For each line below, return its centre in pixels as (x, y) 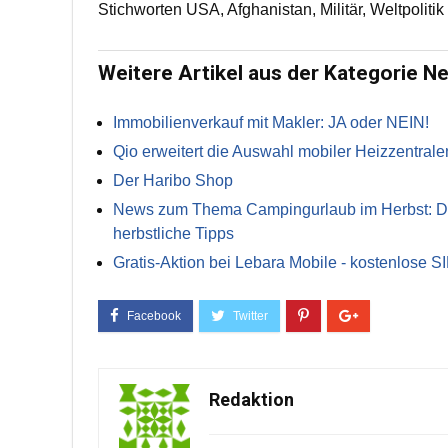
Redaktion (251, 399)
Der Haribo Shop (173, 180)
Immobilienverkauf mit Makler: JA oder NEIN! (271, 122)
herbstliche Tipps (173, 233)
